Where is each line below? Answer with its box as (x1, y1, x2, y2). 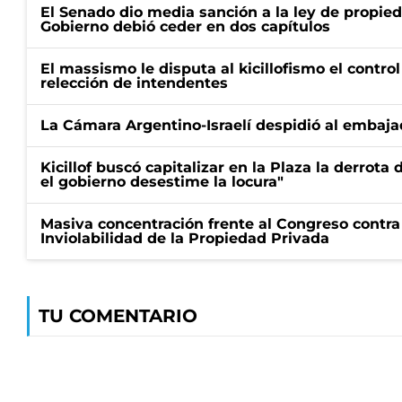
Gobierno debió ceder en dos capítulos (40, 18, 330, 35)
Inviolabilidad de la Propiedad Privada (40, 230, 329, 247)
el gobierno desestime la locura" (40, 173, 284, 190)
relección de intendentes (40, 74, 228, 92)
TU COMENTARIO (39, 305, 197, 327)
